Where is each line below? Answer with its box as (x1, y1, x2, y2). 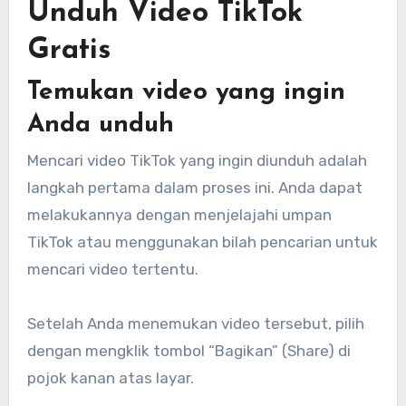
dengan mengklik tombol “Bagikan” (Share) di (26, 342, 351, 361)
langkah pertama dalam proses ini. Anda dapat (26, 179, 362, 198)
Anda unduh (26, 111, 174, 138)
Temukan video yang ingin (26, 79, 345, 105)
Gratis (26, 36, 111, 66)
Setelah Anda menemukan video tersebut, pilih (26, 314, 364, 333)
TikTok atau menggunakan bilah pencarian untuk (26, 233, 378, 252)
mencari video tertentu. (26, 260, 198, 279)
